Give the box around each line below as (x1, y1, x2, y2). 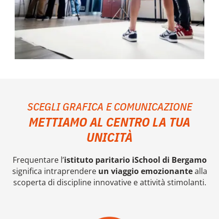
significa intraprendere (12, 166, 96, 177)
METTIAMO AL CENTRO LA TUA (29, 113, 190, 131)
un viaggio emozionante (96, 166, 193, 177)
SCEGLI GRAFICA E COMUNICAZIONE (27, 99, 192, 114)
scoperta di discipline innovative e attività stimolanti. (13, 177, 206, 188)
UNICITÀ (87, 129, 132, 146)
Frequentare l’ (12, 154, 64, 166)
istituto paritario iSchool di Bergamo (64, 154, 207, 166)
